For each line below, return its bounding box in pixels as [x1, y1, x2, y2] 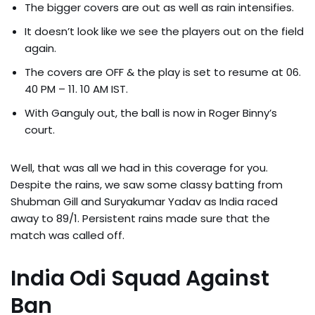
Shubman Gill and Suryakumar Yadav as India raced [11, 193, 278, 209]
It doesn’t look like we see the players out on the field [25, 23, 304, 39]
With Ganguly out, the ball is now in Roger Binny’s [25, 105, 277, 120]
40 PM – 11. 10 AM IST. [25, 81, 128, 96]
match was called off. [11, 227, 124, 243]
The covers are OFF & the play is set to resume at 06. [25, 64, 301, 79]
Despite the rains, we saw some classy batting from [11, 176, 283, 192]
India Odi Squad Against [11, 263, 269, 293]
